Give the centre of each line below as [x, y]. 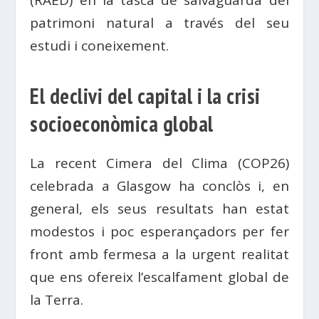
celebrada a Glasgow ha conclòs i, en [159, 186]
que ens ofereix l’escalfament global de [159, 277]
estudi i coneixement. [100, 46]
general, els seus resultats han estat [159, 209]
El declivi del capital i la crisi [145, 96]
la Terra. [57, 300]
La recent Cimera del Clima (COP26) [159, 163]
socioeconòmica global [122, 124]
